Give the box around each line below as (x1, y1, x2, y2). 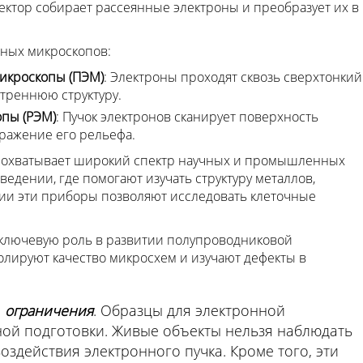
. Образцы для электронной (92, 300, 285, 320)
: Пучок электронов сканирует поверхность (55, 107, 318, 126)
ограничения (4, 300, 93, 320)
